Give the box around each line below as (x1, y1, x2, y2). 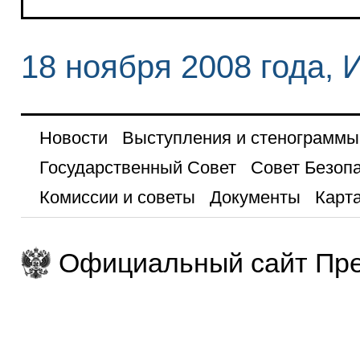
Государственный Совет (39, 157, 236, 178)
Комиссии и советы (39, 186, 195, 207)
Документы (209, 186, 301, 207)
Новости (39, 127, 108, 148)
